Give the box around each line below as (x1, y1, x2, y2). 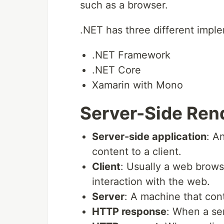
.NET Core (92, 63, 141, 76)
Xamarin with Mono (92, 78, 183, 91)
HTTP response (92, 205, 166, 217)
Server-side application (92, 130, 206, 142)
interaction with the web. (92, 175, 210, 187)
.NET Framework (92, 48, 170, 61)
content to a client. (92, 145, 181, 157)
